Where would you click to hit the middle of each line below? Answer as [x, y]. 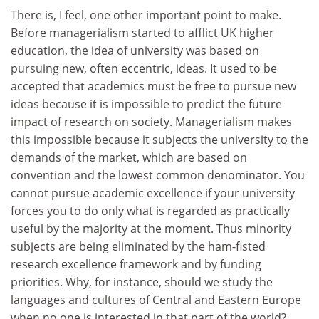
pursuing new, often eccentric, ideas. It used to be [144, 68]
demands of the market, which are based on [129, 157]
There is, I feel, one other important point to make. [146, 15]
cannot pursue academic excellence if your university [153, 193]
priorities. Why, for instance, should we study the [142, 282]
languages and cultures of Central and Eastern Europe [156, 300]
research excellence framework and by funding [136, 264]
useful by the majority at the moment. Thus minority [151, 229]
